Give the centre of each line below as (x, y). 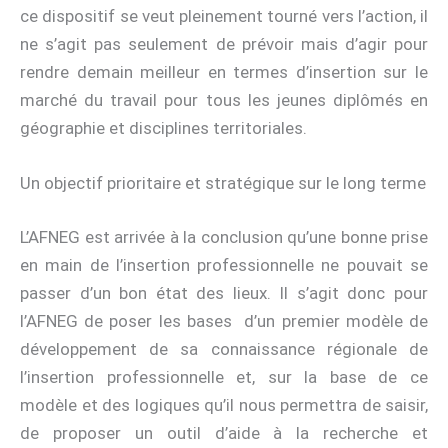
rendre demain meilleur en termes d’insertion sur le (224, 71)
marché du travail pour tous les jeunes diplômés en (224, 99)
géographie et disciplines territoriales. (163, 127)
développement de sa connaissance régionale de (224, 348)
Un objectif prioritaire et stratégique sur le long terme (223, 183)
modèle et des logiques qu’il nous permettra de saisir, (224, 404)
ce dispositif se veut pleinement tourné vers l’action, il (224, 15)
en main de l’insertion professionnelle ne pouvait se (224, 264)
